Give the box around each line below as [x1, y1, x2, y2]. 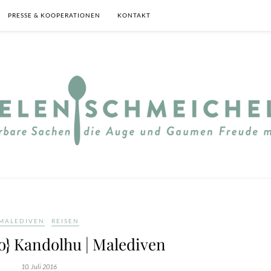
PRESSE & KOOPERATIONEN [8, 11, 100, 19]
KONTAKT [117, 11, 151, 19]
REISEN [51, 217, 79, 224]
